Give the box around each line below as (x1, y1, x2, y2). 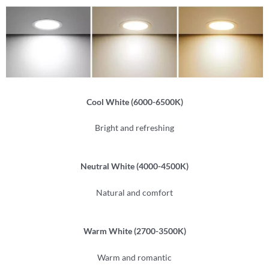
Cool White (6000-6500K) (86, 96, 183, 107)
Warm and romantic (97, 252, 172, 262)
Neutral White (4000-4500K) (80, 161, 189, 172)
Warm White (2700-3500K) (83, 226, 186, 237)
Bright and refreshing (95, 122, 174, 133)
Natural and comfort (96, 187, 173, 198)
